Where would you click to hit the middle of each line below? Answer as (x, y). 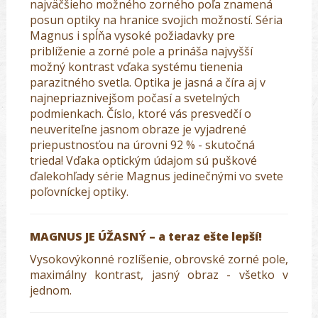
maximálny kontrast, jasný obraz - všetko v (159, 275)
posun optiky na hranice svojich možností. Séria (156, 20)
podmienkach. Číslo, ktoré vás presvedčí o (141, 114)
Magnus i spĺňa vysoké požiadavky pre (132, 36)
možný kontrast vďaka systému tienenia (136, 67)
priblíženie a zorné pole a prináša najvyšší (141, 51)
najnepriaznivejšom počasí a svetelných (135, 98)
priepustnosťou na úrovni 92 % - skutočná (142, 145)
